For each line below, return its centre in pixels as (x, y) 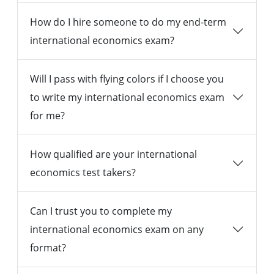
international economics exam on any (117, 230)
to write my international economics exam (127, 98)
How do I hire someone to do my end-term (128, 22)
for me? (47, 116)
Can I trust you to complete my (101, 211)
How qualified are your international (113, 154)
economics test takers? (83, 173)
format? (48, 248)
